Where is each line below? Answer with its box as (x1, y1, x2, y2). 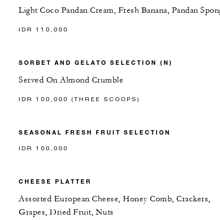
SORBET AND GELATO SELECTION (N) (19, 58, 173, 66)
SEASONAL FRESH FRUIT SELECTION (19, 128, 171, 136)
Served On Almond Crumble (19, 75, 123, 85)
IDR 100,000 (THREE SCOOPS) (19, 95, 140, 103)
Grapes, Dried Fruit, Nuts (19, 207, 114, 217)
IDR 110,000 (19, 25, 68, 33)
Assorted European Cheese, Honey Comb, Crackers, (19, 193, 211, 204)
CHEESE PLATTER (19, 177, 92, 185)
